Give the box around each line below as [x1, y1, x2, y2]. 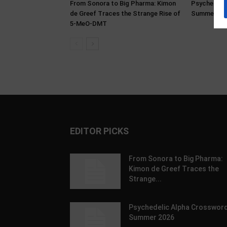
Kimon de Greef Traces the [129, 165, 219, 173]
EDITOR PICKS [70, 126, 129, 136]
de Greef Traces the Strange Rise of [70, 10, 180, 17]
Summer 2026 [129, 213, 174, 221]
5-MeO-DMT [70, 20, 107, 27]
